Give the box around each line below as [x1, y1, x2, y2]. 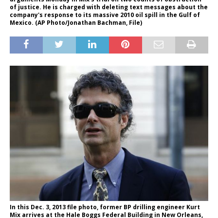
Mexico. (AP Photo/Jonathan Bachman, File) [10, 18, 142, 27]
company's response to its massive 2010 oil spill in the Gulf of [10, 10, 200, 19]
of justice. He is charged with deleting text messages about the [10, 2, 208, 11]
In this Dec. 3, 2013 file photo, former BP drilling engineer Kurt [10, 202, 200, 211]
